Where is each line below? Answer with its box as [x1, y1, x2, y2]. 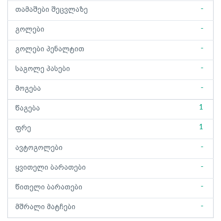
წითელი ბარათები [15, 184, 82, 191]
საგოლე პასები [15, 65, 70, 73]
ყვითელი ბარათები [15, 164, 86, 172]
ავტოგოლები [15, 144, 63, 152]
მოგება [15, 85, 41, 93]
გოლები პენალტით [15, 45, 84, 53]
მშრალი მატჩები [15, 203, 75, 211]
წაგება [15, 105, 40, 112]
